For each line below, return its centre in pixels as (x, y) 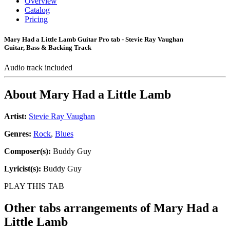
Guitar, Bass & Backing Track (48, 48)
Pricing (36, 19)
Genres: (19, 134)
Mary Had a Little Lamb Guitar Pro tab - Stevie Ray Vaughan (94, 40)
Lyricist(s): (23, 169)
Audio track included (39, 68)
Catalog (37, 10)
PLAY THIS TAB (34, 186)
